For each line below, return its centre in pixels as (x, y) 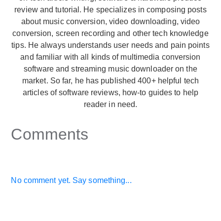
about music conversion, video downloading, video (110, 21)
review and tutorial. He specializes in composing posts (110, 10)
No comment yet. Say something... (71, 180)
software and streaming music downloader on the (110, 69)
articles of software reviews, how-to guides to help (110, 92)
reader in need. (110, 104)
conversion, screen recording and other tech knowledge (110, 33)
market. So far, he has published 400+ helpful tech (110, 81)
